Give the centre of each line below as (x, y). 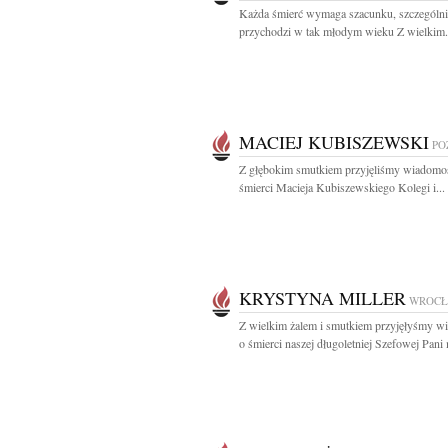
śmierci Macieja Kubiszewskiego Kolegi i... (342, 187)
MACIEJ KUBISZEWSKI (334, 142)
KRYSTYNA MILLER (322, 298)
